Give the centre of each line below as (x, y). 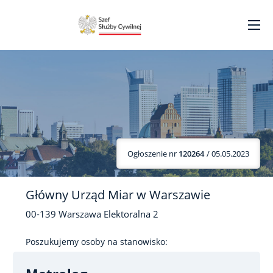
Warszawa (80, 214)
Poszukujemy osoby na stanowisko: (97, 242)
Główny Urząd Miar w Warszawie (118, 195)
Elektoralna (128, 214)
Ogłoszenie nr (153, 153)
